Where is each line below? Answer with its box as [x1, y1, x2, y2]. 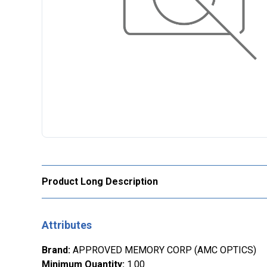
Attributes [42, 219, 92, 232]
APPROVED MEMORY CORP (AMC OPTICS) [73, 244, 256, 256]
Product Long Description [42, 176, 158, 188]
